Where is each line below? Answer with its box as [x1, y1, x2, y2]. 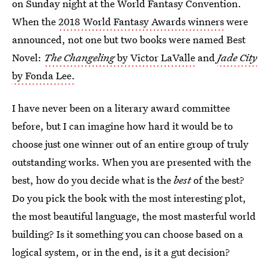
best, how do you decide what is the [12, 173, 174, 187]
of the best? [191, 173, 244, 187]
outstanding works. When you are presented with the [12, 155, 251, 169]
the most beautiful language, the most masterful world [12, 209, 256, 223]
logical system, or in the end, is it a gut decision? [12, 245, 230, 259]
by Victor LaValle [117, 50, 195, 64]
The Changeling [44, 50, 117, 64]
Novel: [12, 50, 44, 64]
